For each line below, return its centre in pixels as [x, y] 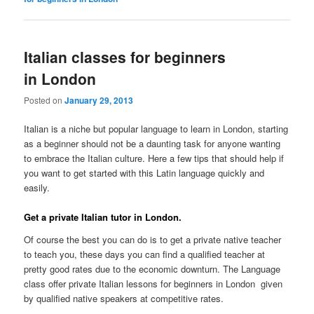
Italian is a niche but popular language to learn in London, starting [156, 128]
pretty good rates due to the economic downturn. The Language [152, 268]
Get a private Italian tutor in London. [103, 217]
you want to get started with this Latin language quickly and [144, 172]
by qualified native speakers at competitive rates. [124, 298]
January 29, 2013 [99, 100]
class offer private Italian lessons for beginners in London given [153, 283]
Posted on [45, 100]
